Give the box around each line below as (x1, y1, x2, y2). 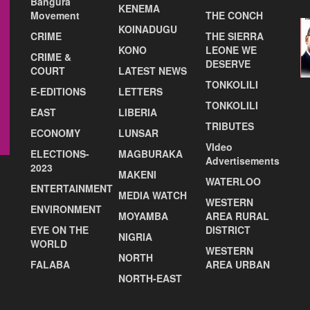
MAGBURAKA (118, 146, 183, 161)
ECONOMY (30, 125, 80, 140)
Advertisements (206, 153, 280, 167)
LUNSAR (118, 125, 158, 140)
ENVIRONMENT (30, 201, 102, 216)
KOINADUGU (118, 21, 177, 36)
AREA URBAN (206, 257, 271, 271)
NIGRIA (118, 229, 152, 244)
